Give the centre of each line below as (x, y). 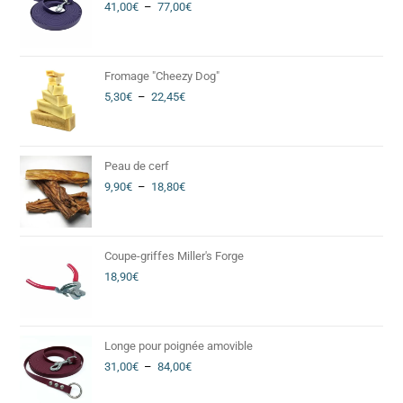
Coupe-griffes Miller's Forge (175, 256)
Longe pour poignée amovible (179, 346)
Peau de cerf (137, 166)
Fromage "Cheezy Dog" (162, 76)
